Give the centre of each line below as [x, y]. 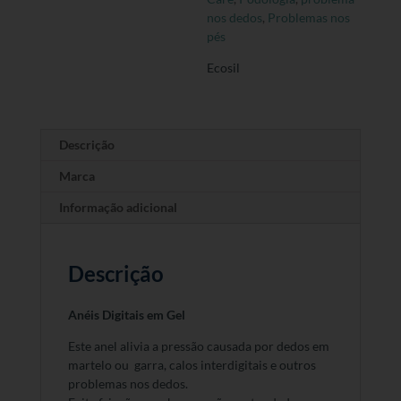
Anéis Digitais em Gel [128, 315]
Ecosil [224, 68]
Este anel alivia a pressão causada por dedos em [198, 346]
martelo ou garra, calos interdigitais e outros [192, 365]
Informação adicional [118, 208]
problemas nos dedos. [128, 384]
